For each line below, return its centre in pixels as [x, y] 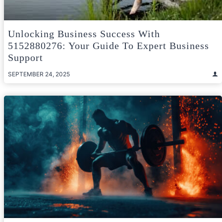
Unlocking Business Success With [84, 33]
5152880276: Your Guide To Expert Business [109, 45]
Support [26, 57]
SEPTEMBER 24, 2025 [39, 74]
